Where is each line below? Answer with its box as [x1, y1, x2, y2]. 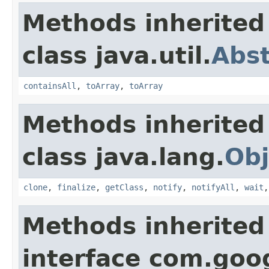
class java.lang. [22, 143, 225, 171]
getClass [105, 182, 144, 192]
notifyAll [192, 182, 235, 192]
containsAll [23, 80, 76, 91]
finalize [57, 182, 95, 192]
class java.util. [22, 41, 211, 69]
